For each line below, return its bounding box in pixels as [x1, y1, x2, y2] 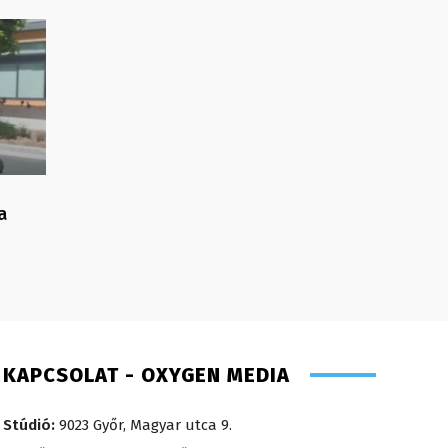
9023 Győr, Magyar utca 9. [58, 415, 232, 434]
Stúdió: [2, 415, 55, 434]
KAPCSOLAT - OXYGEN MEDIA [2, 362, 290, 387]
